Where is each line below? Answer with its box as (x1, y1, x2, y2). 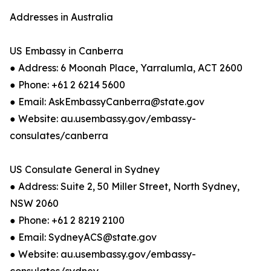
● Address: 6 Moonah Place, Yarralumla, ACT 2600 (10, 62, 243, 74)
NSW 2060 (10, 197, 59, 209)
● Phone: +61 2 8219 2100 (10, 214, 125, 226)
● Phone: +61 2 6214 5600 (10, 79, 125, 91)
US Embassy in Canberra (10, 45, 123, 57)
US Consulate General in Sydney (10, 163, 160, 175)
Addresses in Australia (10, 11, 113, 23)
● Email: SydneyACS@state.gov (10, 231, 157, 243)
